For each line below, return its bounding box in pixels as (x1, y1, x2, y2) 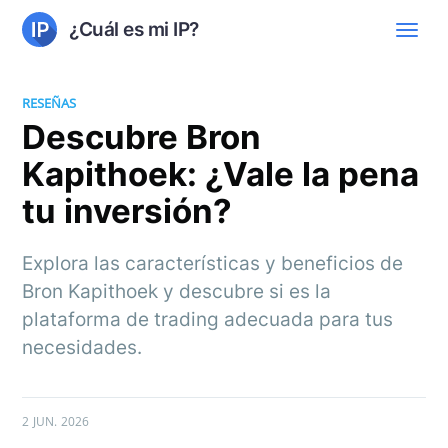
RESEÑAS (22, 94, 77, 112)
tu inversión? (22, 190, 233, 231)
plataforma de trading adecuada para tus (22, 307, 394, 331)
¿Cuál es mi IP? (69, 17, 199, 41)
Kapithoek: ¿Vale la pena (22, 153, 420, 194)
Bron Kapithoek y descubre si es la (22, 279, 332, 303)
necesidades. (22, 335, 143, 359)
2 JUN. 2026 (22, 412, 90, 430)
